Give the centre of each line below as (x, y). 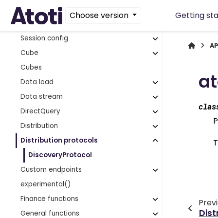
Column (33, 24)
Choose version (100, 15)
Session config (45, 38)
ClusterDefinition (48, 9)
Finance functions (50, 199)
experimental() (46, 184)
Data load (37, 82)
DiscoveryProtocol (60, 155)
